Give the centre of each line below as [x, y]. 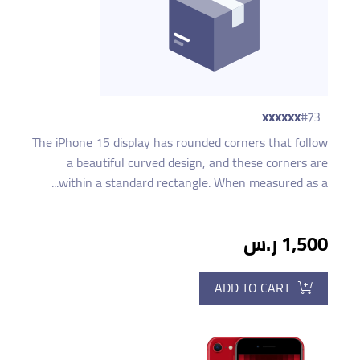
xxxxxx [281, 116]
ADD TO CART [252, 287]
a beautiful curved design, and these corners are [197, 162]
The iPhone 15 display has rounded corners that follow [180, 142]
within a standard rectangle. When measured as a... [193, 182]
